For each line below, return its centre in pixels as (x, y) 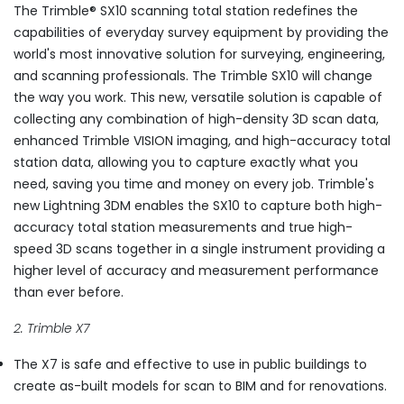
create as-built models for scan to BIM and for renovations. (200, 386)
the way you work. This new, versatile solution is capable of (198, 98)
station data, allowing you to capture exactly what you (186, 163)
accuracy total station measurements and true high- (183, 228)
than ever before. (69, 293)
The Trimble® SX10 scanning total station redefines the (186, 11)
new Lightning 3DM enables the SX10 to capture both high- (198, 206)
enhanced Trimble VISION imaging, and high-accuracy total (202, 141)
